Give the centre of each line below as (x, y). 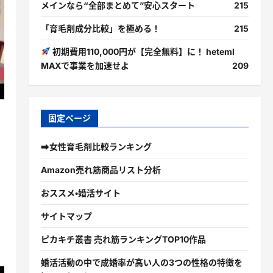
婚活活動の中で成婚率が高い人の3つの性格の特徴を (141, 262)
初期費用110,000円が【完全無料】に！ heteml (142, 51)
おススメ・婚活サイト (80, 193)
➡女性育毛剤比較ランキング (96, 147)
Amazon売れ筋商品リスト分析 (101, 170)
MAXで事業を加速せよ (85, 66)
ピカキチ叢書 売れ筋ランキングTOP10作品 (123, 239)
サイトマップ (66, 216)
